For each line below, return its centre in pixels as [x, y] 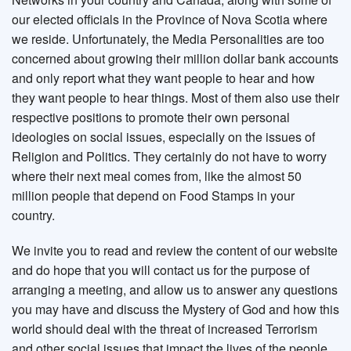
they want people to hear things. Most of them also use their [175, 98]
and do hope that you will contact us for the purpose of [161, 270]
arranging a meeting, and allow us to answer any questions [175, 290]
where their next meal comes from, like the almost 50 [157, 176]
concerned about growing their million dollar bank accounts [175, 59]
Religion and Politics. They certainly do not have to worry [169, 157]
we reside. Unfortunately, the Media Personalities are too [168, 39]
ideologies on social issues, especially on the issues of [163, 137]
